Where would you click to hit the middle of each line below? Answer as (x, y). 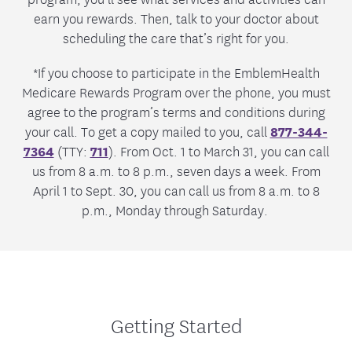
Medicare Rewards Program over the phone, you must (176, 92)
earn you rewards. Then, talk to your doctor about (176, 18)
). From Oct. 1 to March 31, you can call (218, 151)
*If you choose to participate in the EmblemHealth (176, 72)
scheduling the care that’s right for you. (176, 38)
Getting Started (176, 324)
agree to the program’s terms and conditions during (176, 112)
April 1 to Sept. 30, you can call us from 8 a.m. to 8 (176, 190)
